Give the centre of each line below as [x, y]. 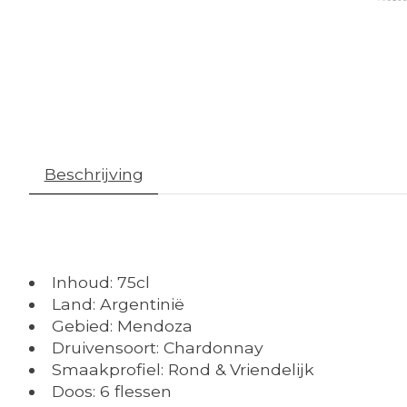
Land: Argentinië [118, 303]
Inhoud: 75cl [100, 282]
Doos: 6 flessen [111, 391]
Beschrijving [94, 174]
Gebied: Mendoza [122, 325]
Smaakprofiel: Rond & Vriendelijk [183, 369]
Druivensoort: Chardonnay [157, 347]
